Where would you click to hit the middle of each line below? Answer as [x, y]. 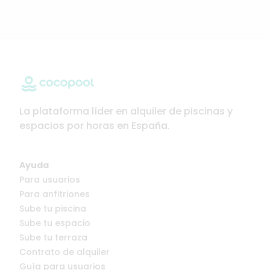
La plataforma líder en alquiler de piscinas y [126, 111]
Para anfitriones [55, 194]
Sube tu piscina [53, 209]
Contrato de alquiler [64, 252]
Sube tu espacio [55, 223]
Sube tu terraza [53, 237]
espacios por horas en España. [95, 126]
